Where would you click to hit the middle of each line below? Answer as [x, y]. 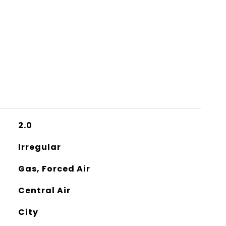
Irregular [39, 147]
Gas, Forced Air [54, 169]
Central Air [44, 190]
